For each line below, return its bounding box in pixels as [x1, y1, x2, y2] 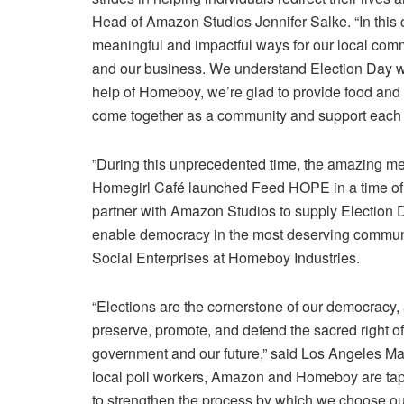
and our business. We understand [92, 57, 310, 78]
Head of [92, 10, 146, 32]
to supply [276, 199, 341, 221]
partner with [92, 199, 170, 221]
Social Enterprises [92, 246, 209, 268]
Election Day [310, 57, 392, 78]
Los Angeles [301, 342, 381, 363]
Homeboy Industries [228, 246, 356, 268]
